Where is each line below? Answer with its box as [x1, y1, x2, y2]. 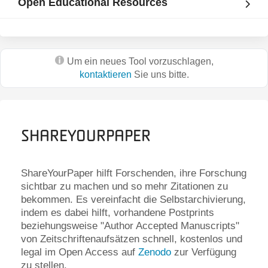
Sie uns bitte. [131, 69, 189, 80]
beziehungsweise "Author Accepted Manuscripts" [21, 220, 239, 232]
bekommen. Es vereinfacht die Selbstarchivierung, [21, 193, 246, 205]
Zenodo [138, 246, 171, 258]
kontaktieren [79, 69, 132, 80]
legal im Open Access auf [21, 246, 138, 258]
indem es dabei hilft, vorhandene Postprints [21, 206, 214, 218]
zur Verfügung [171, 246, 236, 258]
